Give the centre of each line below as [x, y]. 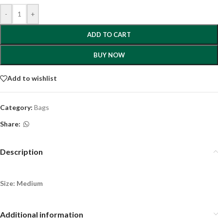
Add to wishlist [32, 78]
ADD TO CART [109, 34]
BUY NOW [109, 55]
